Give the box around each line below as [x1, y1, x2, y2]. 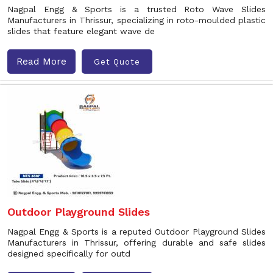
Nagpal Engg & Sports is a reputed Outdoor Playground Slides [7, 227, 266, 236]
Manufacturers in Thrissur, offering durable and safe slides [7, 238, 266, 247]
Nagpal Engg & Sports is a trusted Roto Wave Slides [7, 4, 266, 14]
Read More [16, 55, 66, 67]
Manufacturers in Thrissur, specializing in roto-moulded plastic [7, 15, 266, 25]
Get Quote [94, 57, 140, 66]
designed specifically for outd [7, 249, 130, 258]
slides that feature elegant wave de [7, 26, 155, 36]
